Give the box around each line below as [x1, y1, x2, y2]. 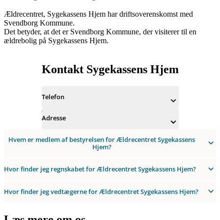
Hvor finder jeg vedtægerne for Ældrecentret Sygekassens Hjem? [4, 187, 198, 196]
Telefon [41, 92, 64, 101]
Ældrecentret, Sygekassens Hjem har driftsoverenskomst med [4, 10, 193, 19]
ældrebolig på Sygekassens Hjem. [4, 36, 109, 45]
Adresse [41, 113, 66, 123]
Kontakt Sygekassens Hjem [41, 63, 179, 76]
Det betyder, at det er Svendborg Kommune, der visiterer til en [4, 27, 196, 36]
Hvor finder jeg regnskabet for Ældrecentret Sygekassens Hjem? [4, 165, 196, 174]
